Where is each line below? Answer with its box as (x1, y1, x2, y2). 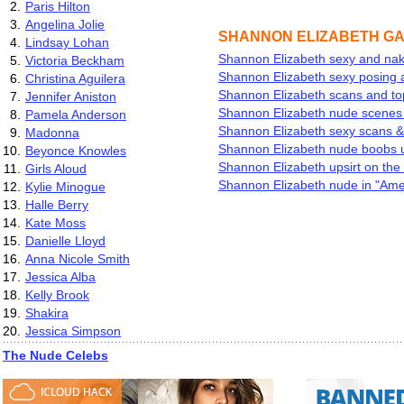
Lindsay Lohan (25, 35, 109, 50)
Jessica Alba (25, 270, 96, 284)
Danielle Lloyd (25, 234, 106, 248)
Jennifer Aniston (25, 89, 116, 104)
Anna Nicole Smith (25, 252, 130, 266)
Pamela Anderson (25, 107, 126, 122)
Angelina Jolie (25, 17, 105, 32)
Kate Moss (25, 216, 86, 230)
